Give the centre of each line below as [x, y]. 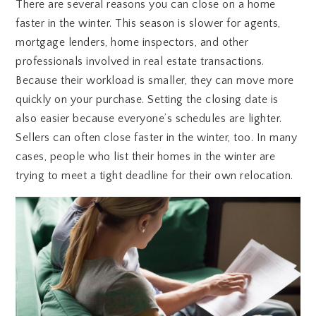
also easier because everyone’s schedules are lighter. [149, 119]
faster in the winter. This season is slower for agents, [148, 24]
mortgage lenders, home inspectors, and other [132, 43]
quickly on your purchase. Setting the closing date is [147, 100]
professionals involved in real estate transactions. [140, 62]
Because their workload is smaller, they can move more [155, 81]
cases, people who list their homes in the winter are [146, 157]
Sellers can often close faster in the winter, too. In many [157, 138]
